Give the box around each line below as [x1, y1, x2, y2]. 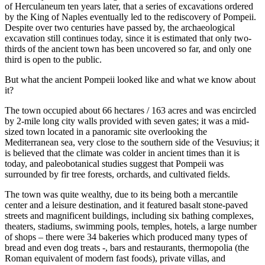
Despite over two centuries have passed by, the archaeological [5, 22, 235, 33]
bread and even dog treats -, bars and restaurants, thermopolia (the [5, 242, 249, 253]
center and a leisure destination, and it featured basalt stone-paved [5, 199, 248, 210]
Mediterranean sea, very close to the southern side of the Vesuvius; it [5, 137, 259, 147]
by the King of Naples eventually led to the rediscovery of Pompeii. [5, 11, 256, 22]
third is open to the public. [5, 54, 102, 64]
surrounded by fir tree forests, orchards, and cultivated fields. [5, 169, 230, 179]
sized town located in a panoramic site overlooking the [5, 126, 207, 137]
